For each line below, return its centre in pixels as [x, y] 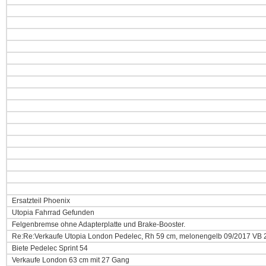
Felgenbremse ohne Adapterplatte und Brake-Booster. [98, 224]
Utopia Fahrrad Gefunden [52, 213]
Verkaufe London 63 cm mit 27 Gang [70, 260]
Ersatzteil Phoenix [40, 201]
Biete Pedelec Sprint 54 [49, 248]
